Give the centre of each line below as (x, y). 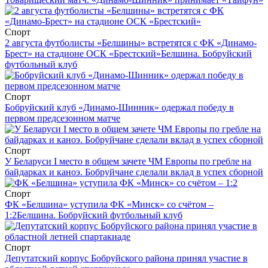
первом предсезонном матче (63, 118)
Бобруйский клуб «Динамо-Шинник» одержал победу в (119, 108)
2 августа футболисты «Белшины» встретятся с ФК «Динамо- (131, 43)
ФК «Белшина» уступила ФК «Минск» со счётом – (109, 205)
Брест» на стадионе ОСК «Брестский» (83, 54)
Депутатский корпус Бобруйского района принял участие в (126, 258)
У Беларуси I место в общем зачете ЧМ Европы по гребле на (128, 162)
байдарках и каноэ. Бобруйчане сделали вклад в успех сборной (134, 172)
